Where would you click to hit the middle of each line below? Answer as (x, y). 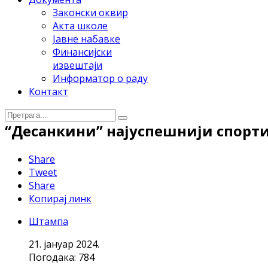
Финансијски (82, 52)
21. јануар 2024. (64, 244)
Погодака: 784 (62, 257)
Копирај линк (60, 198)
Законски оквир (90, 13)
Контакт (48, 92)
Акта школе (80, 26)
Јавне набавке (86, 39)
